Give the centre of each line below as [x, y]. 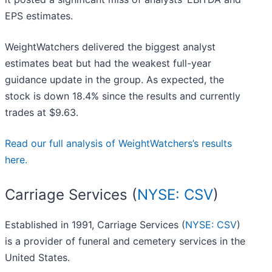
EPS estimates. [39, 16]
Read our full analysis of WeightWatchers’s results [118, 144]
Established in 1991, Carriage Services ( [95, 225]
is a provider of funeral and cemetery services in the [125, 241]
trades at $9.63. [42, 113]
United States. [37, 258]
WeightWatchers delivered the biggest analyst [110, 47]
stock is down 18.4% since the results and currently [123, 96]
